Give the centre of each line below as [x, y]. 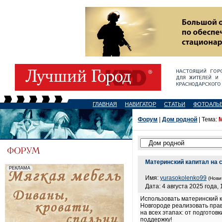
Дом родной [180, 119]
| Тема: [208, 119]
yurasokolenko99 [183, 178]
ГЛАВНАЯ [105, 104]
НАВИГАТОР [140, 104]
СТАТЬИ [175, 104]
